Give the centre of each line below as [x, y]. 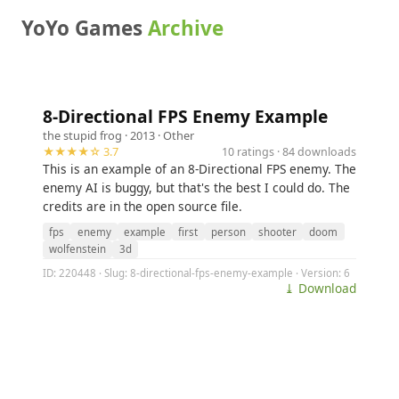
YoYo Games [85, 28]
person [228, 232]
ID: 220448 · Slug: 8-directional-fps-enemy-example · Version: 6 [196, 273]
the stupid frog [82, 135]
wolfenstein [78, 249]
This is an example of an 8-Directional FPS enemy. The [199, 169]
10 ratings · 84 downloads [289, 151]
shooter [278, 232]
